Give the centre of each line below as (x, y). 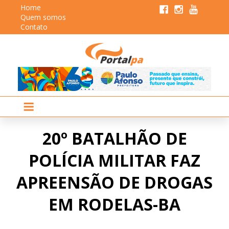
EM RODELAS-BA (114, 204)
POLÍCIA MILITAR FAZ (114, 160)
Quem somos (43, 17)
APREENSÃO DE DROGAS (114, 182)
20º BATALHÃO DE (114, 138)
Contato (34, 27)
